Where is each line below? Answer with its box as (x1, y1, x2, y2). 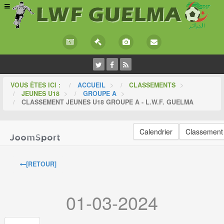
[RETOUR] (26, 159, 57, 169)
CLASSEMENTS (129, 80, 178, 90)
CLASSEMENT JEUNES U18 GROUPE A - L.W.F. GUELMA (21, 97, 194, 107)
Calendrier (139, 126, 172, 137)
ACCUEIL (77, 80, 106, 90)
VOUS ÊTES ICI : (10, 80, 65, 90)
